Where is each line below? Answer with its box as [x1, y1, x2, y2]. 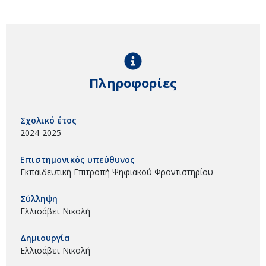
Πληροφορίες [89, 73, 177, 91]
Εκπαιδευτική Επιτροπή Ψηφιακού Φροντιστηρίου [20, 166, 213, 178]
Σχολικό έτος [20, 114, 77, 126]
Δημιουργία [20, 232, 70, 243]
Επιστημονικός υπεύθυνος [20, 153, 135, 165]
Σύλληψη [20, 192, 58, 204]
